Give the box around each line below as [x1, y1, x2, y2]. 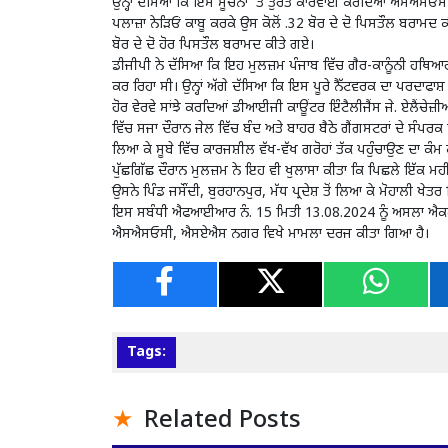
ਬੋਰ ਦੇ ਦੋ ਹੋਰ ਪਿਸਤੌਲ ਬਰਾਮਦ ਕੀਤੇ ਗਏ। [112, 35, 314, 55]
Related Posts [144, 404, 301, 437]
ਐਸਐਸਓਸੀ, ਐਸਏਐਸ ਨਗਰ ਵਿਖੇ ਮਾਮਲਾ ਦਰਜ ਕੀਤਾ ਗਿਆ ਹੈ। [112, 224, 429, 244]
